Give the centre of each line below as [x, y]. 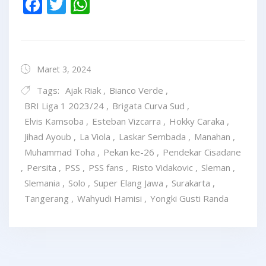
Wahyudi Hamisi [110, 198]
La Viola [95, 137]
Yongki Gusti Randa [189, 198]
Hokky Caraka [197, 121]
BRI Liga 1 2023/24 [64, 106]
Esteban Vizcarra [126, 121]
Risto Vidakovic [162, 167]
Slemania [42, 183]
